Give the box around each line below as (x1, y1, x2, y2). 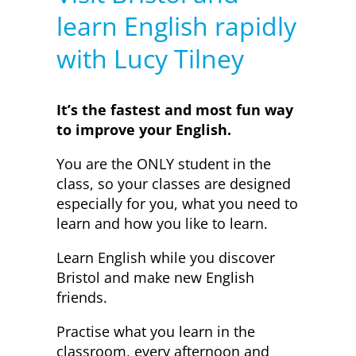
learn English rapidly (56, 9, 296, 44)
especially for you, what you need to (56, 194, 298, 214)
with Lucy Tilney (56, 41, 244, 76)
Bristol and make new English (56, 268, 254, 288)
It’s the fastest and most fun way (56, 100, 293, 120)
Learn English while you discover (56, 248, 275, 268)
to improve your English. (56, 120, 231, 140)
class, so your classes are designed (56, 174, 291, 194)
